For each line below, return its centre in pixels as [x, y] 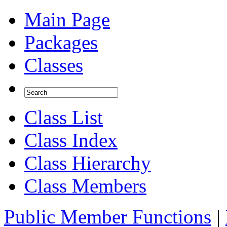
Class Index [71, 140]
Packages [61, 42]
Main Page [67, 20]
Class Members [85, 186]
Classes [54, 65]
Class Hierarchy [88, 163]
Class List [64, 117]
